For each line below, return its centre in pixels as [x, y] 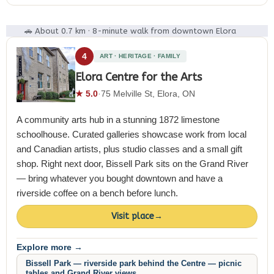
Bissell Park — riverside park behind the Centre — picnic [134, 263]
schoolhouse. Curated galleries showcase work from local [131, 134]
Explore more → [50, 247]
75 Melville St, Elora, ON [148, 93]
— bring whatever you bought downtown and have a [120, 178]
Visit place [133, 216]
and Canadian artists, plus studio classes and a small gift [129, 149]
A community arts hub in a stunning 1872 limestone [118, 119]
